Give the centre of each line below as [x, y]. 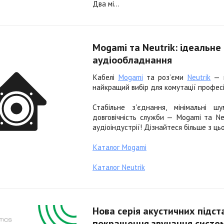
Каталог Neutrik [119, 167]
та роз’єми [165, 77]
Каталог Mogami [119, 147]
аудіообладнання [132, 60]
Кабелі [105, 77]
